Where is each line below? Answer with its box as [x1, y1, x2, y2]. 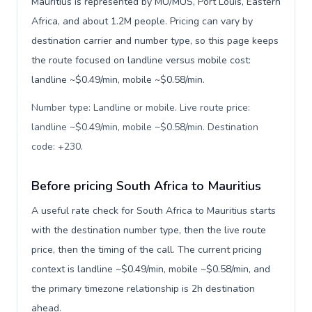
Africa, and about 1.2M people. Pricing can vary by [31, 15, 253, 28]
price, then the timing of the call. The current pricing [31, 243, 262, 256]
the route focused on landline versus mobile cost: [31, 54, 251, 67]
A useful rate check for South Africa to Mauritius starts [31, 204, 276, 217]
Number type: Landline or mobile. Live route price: [31, 101, 250, 114]
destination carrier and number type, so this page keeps [31, 34, 279, 47]
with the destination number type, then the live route [31, 224, 266, 237]
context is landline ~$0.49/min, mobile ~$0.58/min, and [31, 263, 270, 276]
